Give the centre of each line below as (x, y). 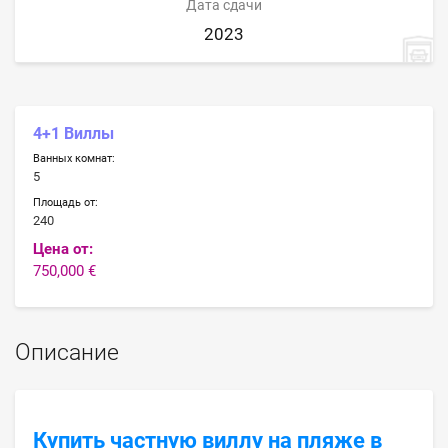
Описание (67, 352)
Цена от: (63, 248)
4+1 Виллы (74, 133)
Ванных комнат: (74, 158)
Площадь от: (66, 201)
